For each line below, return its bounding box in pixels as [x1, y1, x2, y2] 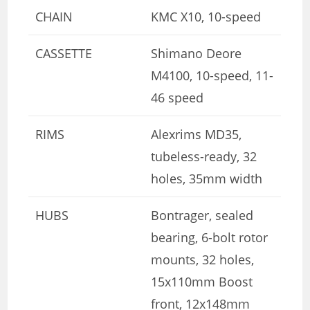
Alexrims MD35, [151, 125, 242, 143]
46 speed [151, 89, 204, 106]
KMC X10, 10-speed [151, 8, 262, 25]
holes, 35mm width [151, 170, 263, 187]
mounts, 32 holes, [151, 250, 255, 268]
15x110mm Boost [151, 273, 253, 290]
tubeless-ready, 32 [151, 147, 257, 165]
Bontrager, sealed [151, 206, 254, 224]
